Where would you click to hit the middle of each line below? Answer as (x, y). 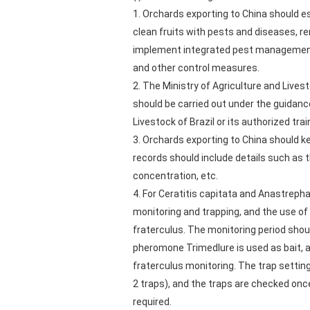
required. (152, 302)
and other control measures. (196, 68)
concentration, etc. (175, 176)
